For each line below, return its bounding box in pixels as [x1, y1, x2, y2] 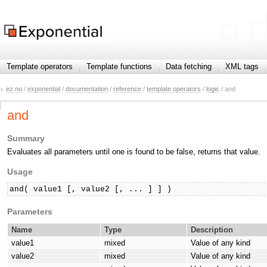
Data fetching [166, 62, 212, 71]
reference [113, 85, 141, 93]
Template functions [86, 62, 152, 71]
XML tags [225, 62, 259, 71]
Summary [7, 133, 45, 144]
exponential [27, 85, 60, 93]
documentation [66, 85, 108, 93]
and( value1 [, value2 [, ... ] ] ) [10, 184, 172, 194]
